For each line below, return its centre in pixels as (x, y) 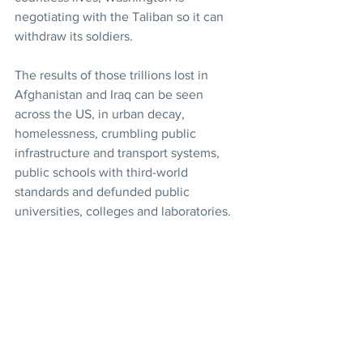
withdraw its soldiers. (74, 36)
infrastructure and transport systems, (119, 153)
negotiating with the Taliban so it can (121, 17)
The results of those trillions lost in (113, 75)
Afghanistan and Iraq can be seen (111, 94)
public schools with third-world (103, 172)
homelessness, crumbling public (107, 133)
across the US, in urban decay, (101, 114)
